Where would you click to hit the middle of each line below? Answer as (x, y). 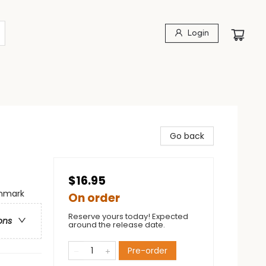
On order (94, 198)
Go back (187, 136)
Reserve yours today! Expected (128, 216)
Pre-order (148, 251)
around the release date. (117, 225)
